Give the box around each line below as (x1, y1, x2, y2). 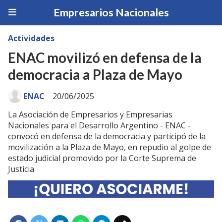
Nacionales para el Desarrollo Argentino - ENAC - (8, 120, 191, 131)
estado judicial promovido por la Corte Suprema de (8, 153, 196, 164)
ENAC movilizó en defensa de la (8, 50, 202, 66)
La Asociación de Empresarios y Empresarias (8, 109, 172, 120)
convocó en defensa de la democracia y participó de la (8, 131, 206, 142)
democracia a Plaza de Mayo (8, 66, 182, 83)
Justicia (8, 164, 34, 174)
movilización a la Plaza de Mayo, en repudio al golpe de (8, 142, 211, 153)
